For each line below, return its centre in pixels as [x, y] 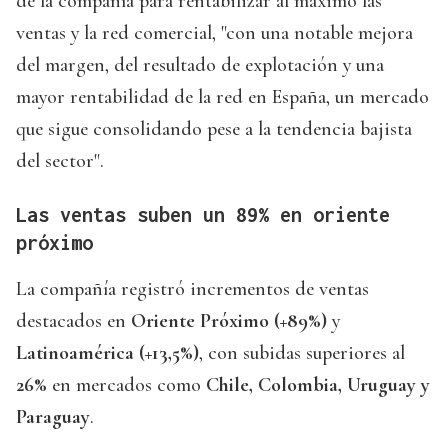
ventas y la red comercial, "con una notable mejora [214, 33]
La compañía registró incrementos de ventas [192, 289]
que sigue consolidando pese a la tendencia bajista [214, 129]
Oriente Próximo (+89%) [229, 321]
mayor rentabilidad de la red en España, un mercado [222, 97]
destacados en [73, 321]
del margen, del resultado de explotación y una [200, 65]
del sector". [60, 161]
